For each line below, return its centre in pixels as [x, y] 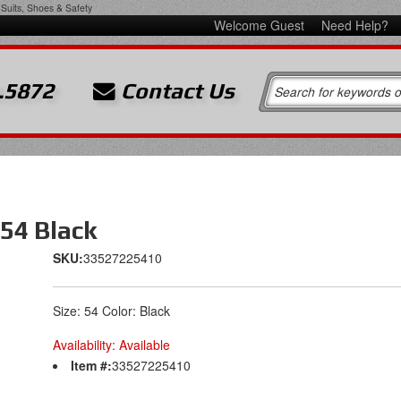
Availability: [86, 345]
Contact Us [175, 90]
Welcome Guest [260, 25]
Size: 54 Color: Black [111, 311]
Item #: [91, 365]
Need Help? [354, 25]
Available [145, 345]
